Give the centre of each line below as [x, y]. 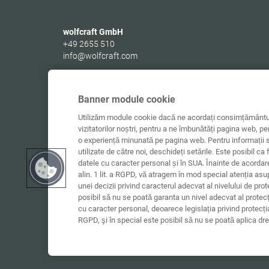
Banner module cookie [127, 99]
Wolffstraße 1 [89, 74]
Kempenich [110, 86]
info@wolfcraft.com [100, 56]
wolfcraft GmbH [93, 32]
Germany [80, 98]
